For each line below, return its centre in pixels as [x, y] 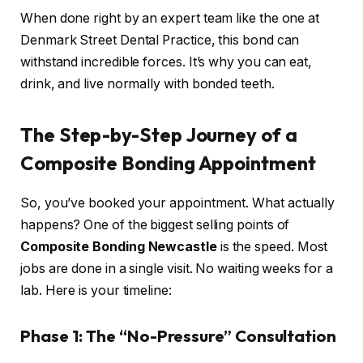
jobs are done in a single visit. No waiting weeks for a [177, 269]
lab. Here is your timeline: [96, 291]
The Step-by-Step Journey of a [159, 135]
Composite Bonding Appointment [168, 163]
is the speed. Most [272, 247]
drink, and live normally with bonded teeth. [147, 83]
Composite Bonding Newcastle [119, 247]
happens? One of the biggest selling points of [155, 225]
